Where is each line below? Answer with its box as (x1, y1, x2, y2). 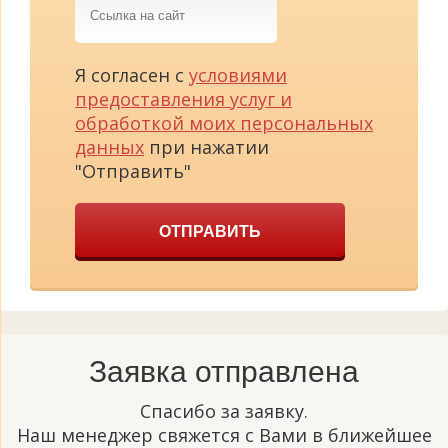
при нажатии (144, 135, 269, 160)
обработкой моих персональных (75, 111, 373, 136)
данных (75, 135, 144, 160)
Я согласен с (75, 63, 189, 88)
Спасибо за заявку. (140, 399, 308, 424)
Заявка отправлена (89, 355, 359, 389)
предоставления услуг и (75, 87, 292, 112)
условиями (189, 63, 287, 88)
